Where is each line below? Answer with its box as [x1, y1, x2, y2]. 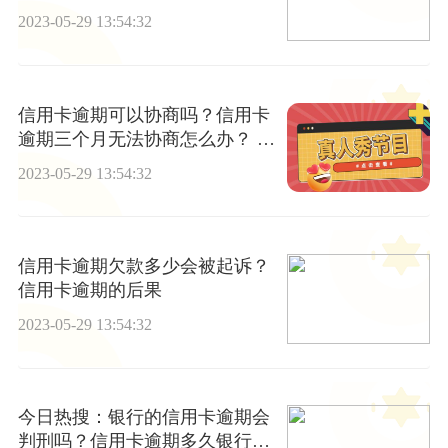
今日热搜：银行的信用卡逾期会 [17, 407, 270, 428]
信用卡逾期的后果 [17, 280, 162, 301]
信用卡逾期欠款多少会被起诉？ [17, 256, 270, 277]
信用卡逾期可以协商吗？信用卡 [17, 104, 270, 125]
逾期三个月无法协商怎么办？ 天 [17, 128, 275, 149]
